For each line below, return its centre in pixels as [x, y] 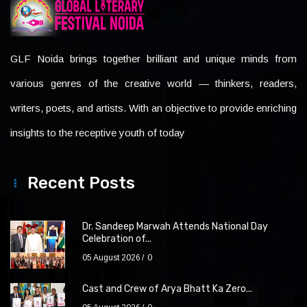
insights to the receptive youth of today [98, 133]
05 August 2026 [111, 258]
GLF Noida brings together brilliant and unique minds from [153, 59]
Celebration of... [117, 239]
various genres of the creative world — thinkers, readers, [153, 83]
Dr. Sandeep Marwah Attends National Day [175, 226]
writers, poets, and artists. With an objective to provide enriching [153, 108]
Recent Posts [81, 183]
